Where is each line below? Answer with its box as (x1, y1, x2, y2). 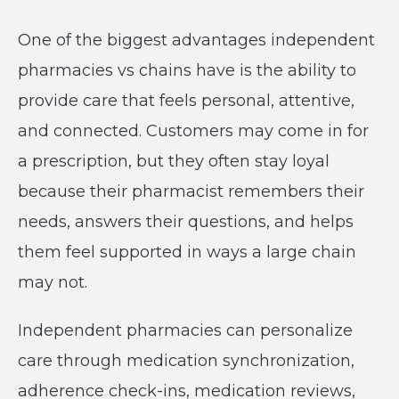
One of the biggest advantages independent (18, 30, 375, 50)
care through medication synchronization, (18, 351, 354, 370)
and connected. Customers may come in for (18, 121, 369, 141)
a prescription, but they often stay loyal (18, 151, 330, 171)
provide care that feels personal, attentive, (18, 91, 354, 110)
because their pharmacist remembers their (18, 182, 364, 201)
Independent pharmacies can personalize (18, 321, 353, 340)
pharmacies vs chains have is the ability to (18, 61, 356, 80)
